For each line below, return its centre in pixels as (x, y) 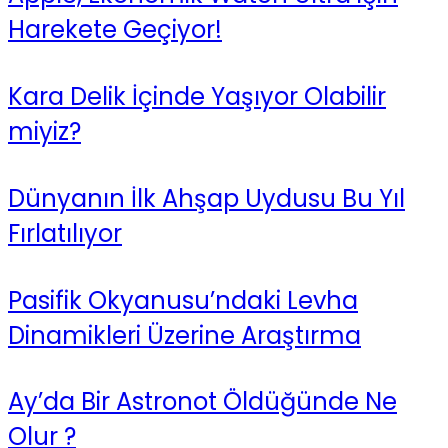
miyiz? (44, 131)
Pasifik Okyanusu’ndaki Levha (183, 300)
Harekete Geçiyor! (115, 29)
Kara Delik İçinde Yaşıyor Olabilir (197, 96)
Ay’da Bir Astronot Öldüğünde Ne (202, 402)
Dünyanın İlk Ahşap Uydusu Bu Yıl (206, 198)
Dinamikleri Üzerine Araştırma (184, 335)
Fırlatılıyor (65, 233)
